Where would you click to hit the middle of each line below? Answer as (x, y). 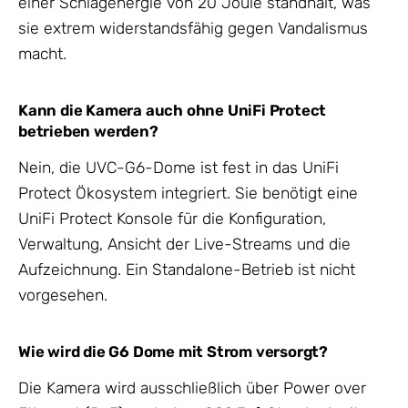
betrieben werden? (88, 132)
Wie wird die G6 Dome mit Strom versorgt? (173, 352)
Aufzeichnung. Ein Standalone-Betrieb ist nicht (187, 269)
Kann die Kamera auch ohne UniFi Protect (173, 111)
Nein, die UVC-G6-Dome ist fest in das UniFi (178, 167)
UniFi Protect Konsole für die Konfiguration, (172, 218)
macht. (42, 53)
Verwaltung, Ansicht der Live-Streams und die (184, 244)
